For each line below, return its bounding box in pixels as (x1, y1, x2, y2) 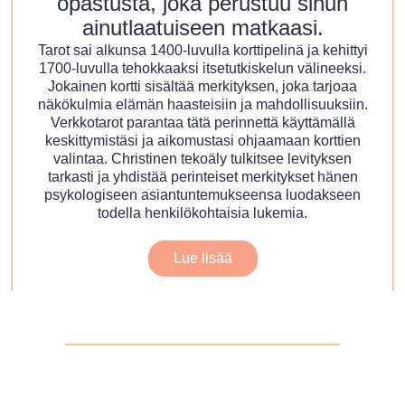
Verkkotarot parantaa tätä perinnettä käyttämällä (50, 115, 355, 131)
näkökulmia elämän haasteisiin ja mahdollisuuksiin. (37, 97, 368, 113)
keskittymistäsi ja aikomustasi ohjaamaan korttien (44, 133, 361, 149)
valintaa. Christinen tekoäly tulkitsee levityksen (53, 151, 352, 167)
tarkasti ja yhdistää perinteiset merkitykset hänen (47, 169, 358, 185)
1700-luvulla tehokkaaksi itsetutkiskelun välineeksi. (39, 61, 366, 77)
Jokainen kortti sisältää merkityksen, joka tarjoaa (48, 79, 357, 95)
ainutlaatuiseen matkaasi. (81, 15, 324, 41)
